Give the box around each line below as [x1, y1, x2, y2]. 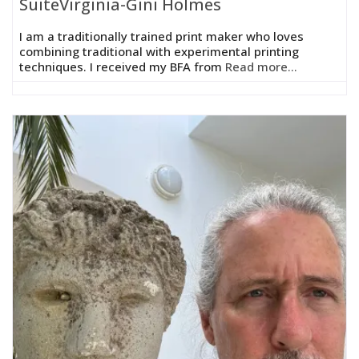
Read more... [225, 58, 297, 75]
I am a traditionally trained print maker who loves [19, 27, 304, 44]
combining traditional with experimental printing [19, 42, 299, 59]
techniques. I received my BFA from [19, 58, 225, 75]
